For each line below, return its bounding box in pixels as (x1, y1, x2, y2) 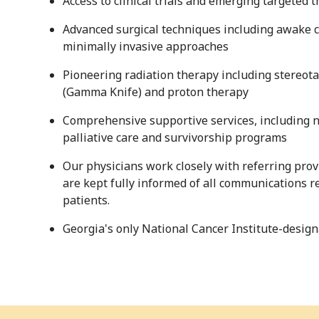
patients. (63, 192, 110, 209)
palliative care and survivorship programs (63, 130, 287, 146)
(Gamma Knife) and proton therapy (63, 84, 249, 100)
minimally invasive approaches (63, 38, 229, 55)
